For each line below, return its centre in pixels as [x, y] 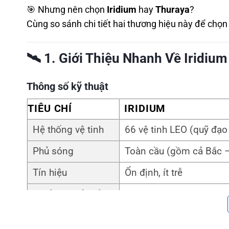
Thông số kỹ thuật [67, 87]
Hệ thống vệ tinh [68, 130]
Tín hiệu [50, 173]
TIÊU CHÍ [50, 109]
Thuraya [173, 10]
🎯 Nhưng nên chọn [67, 10]
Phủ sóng [53, 152]
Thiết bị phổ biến [69, 194]
